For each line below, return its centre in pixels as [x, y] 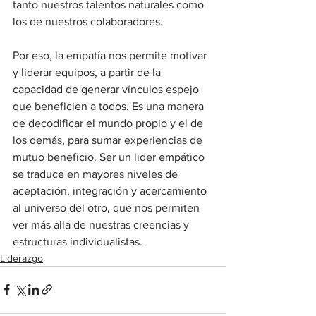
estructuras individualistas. [80, 241]
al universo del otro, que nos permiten [108, 207]
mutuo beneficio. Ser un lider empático [110, 157]
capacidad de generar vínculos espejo [107, 89]
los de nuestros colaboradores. [89, 21]
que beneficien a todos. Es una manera [110, 106]
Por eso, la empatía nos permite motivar [111, 55]
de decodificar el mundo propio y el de [109, 123]
